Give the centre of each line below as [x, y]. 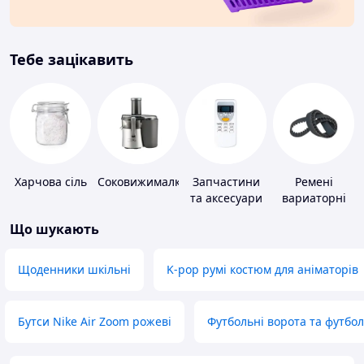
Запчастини [226, 182]
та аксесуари [226, 198]
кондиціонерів [226, 231]
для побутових [226, 214]
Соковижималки [143, 182]
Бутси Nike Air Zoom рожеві [95, 322]
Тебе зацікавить [71, 60]
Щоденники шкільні [74, 270]
